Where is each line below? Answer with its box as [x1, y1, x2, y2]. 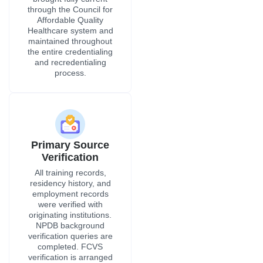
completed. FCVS [38, 242, 103, 252]
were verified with [38, 200, 103, 210]
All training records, [34, 168, 106, 178]
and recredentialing [34, 58, 106, 68]
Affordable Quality [37, 15, 103, 25]
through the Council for [28, 5, 113, 15]
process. [54, 68, 86, 78]
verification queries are [28, 231, 113, 241]
